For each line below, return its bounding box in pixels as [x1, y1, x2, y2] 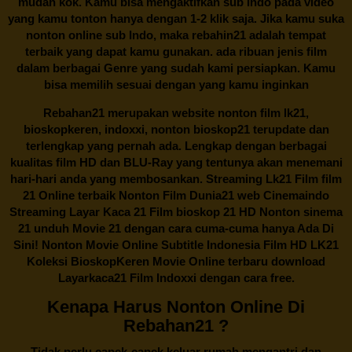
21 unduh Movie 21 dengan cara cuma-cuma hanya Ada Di [18, 221, 334, 235]
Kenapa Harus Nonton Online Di [47, 296, 305, 317]
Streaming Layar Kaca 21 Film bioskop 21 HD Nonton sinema [9, 204, 343, 218]
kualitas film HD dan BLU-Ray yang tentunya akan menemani [9, 155, 343, 169]
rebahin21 [192, 27, 246, 42]
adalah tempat [246, 27, 326, 42]
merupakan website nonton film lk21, [104, 105, 309, 119]
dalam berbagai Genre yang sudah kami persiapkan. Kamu [16, 60, 335, 75]
